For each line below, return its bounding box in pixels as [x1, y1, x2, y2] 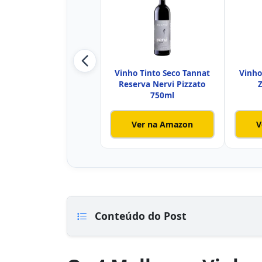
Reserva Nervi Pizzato [119, 78, 206, 90]
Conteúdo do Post [92, 209, 187, 223]
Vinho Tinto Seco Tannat [114, 67, 210, 79]
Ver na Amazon [131, 118, 193, 130]
